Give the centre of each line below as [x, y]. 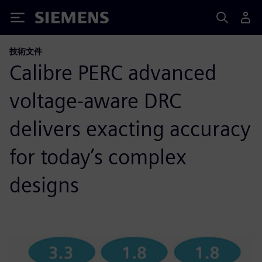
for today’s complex [98, 157]
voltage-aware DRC [95, 101]
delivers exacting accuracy [130, 129]
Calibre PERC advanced [113, 73]
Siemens [54, 20]
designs [44, 185]
